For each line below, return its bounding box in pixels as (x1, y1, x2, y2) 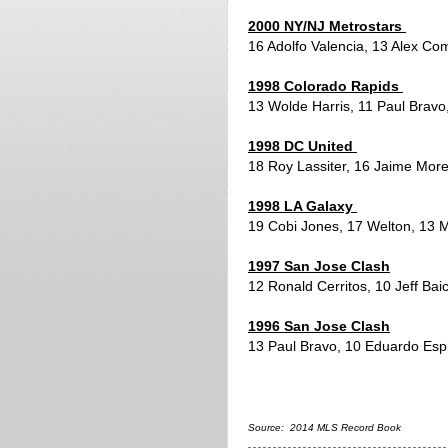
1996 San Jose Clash (248, 318, 390, 334)
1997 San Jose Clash (248, 258, 390, 274)
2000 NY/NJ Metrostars (248, 18, 406, 34)
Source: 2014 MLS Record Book (248, 421, 401, 433)
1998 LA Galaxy (248, 198, 357, 214)
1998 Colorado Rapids (248, 78, 403, 94)
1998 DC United (248, 138, 357, 154)
